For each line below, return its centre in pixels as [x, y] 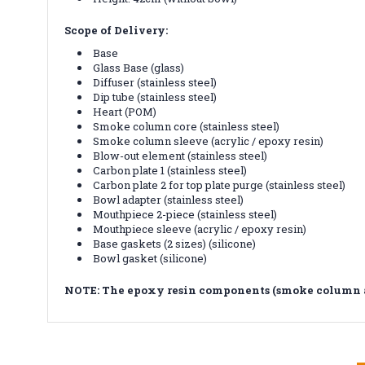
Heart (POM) [125, 111]
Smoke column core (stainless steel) [187, 126]
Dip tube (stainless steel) [155, 97]
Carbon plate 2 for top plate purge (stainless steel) [220, 185]
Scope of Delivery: [116, 30]
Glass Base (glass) [139, 67]
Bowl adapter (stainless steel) [169, 199]
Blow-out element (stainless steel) [180, 155]
